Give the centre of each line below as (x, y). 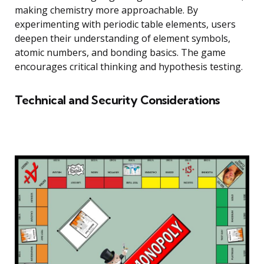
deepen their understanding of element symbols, (123, 38)
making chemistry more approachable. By (106, 10)
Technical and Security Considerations (117, 100)
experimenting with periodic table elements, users (125, 24)
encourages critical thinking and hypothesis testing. (129, 66)
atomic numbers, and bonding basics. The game (120, 52)
